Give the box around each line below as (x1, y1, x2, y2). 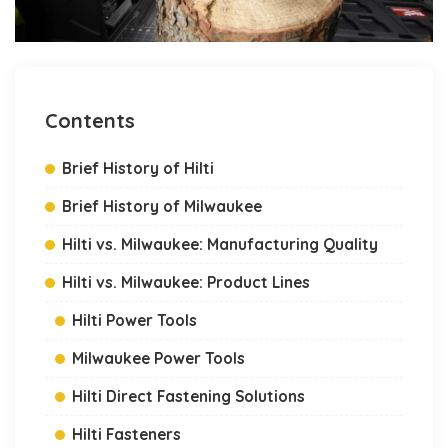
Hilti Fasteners (72, 423, 181, 444)
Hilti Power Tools (72, 309, 197, 330)
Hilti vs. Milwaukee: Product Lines (62, 271, 310, 292)
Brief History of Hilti (62, 157, 214, 178)
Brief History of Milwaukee (62, 195, 262, 216)
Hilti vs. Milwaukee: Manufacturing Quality (62, 233, 378, 254)
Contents (45, 107, 135, 133)
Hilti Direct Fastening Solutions (72, 385, 305, 406)
